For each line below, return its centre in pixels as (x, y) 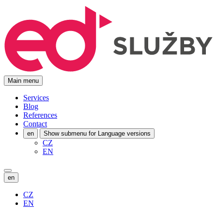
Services (36, 98)
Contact (35, 124)
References (40, 115)
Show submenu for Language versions (97, 133)
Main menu (23, 81)
